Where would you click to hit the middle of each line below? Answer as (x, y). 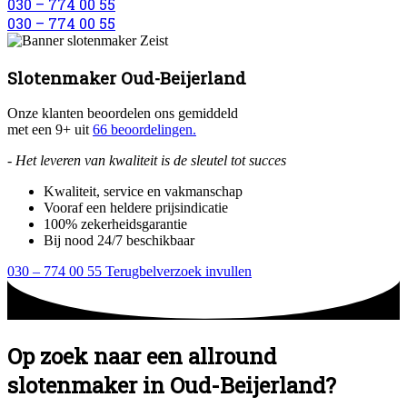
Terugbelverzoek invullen (179, 272)
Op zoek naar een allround (142, 356)
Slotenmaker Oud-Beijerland (127, 77)
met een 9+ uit (50, 130)
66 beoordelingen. (144, 130)
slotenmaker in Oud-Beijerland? (172, 385)
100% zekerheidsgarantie (115, 224)
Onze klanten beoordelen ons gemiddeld (123, 114)
